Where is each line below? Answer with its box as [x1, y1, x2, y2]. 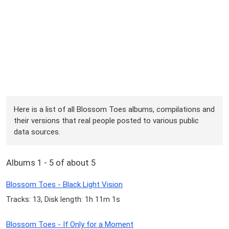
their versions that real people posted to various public [14, 116, 199, 125]
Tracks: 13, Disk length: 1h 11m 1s [6, 195, 120, 204]
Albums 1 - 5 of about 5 [6, 157, 96, 168]
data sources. [14, 127, 61, 136]
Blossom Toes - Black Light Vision [6, 180, 123, 190]
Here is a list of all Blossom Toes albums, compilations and [14, 104, 215, 114]
